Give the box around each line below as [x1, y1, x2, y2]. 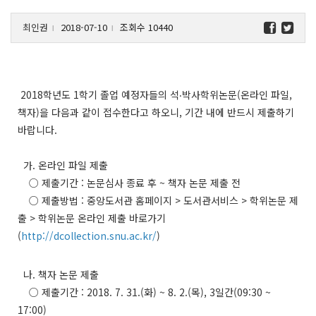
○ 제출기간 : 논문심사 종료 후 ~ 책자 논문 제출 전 [18, 175, 241, 190]
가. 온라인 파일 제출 [18, 157, 108, 172]
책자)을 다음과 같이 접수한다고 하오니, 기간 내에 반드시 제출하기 [18, 104, 294, 119]
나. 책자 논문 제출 [18, 267, 99, 281]
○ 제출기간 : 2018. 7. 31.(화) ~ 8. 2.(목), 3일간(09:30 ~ [18, 284, 271, 299]
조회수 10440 [117, 20, 173, 34]
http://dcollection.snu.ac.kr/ [21, 228, 157, 243]
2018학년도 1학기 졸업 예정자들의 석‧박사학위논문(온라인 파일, [18, 87, 292, 102]
